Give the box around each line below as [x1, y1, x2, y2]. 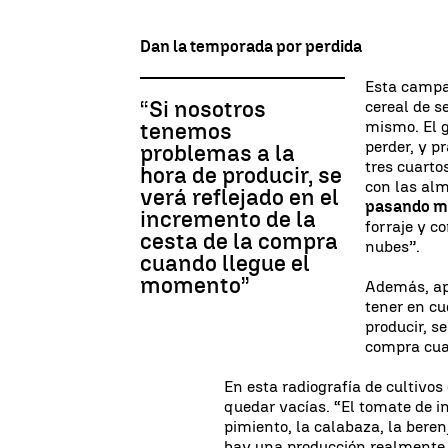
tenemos [140, 117, 232, 145]
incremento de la [140, 205, 316, 233]
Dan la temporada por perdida [140, 36, 362, 56]
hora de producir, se [140, 161, 342, 189]
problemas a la [140, 139, 295, 167]
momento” [140, 271, 249, 299]
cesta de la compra [140, 227, 338, 255]
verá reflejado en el [140, 183, 339, 211]
